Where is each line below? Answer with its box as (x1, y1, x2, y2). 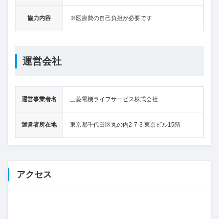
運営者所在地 (21, 121, 57, 128)
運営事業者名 (21, 95, 57, 103)
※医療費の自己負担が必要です (70, 14, 152, 22)
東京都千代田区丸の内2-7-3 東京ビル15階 (70, 121, 180, 128)
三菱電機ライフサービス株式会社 (70, 95, 158, 103)
